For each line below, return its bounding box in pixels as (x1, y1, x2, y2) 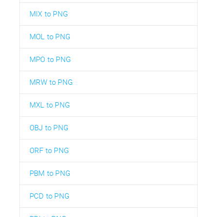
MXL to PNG (30, 100, 70, 109)
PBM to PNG (30, 169, 70, 178)
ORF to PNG (30, 146, 69, 155)
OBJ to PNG (30, 123, 68, 132)
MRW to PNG (30, 77, 73, 87)
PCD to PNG (30, 191, 69, 201)
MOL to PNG (30, 32, 70, 41)
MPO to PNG (30, 55, 71, 64)
